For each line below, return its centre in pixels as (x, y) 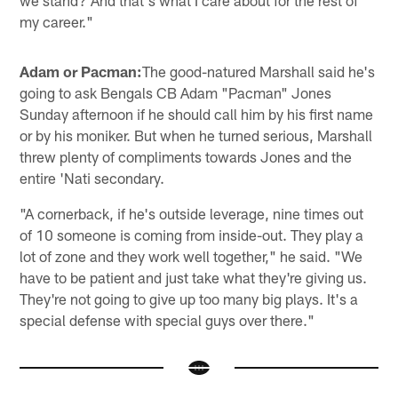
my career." (57, 21)
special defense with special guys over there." (167, 319)
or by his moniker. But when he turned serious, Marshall (196, 135)
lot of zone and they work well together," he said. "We (191, 255)
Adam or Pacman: (81, 71)
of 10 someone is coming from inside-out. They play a (192, 234)
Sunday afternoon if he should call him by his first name (197, 113)
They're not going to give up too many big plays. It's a (189, 298)
